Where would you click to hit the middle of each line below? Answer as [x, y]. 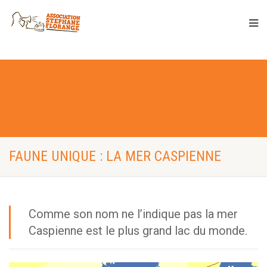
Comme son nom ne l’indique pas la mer [133, 214]
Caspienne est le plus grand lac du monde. [138, 231]
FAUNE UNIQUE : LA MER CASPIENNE [115, 156]
